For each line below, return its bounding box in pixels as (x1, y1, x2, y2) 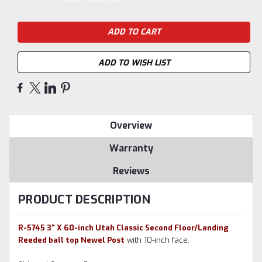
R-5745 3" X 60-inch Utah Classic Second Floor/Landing (18, 222, 229, 233)
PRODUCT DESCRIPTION (18, 191, 150, 208)
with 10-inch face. (125, 235, 192, 245)
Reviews (112, 164, 150, 177)
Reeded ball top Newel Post (18, 235, 125, 245)
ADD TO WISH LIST (98, 57, 170, 68)
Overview (110, 119, 152, 132)
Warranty (109, 142, 153, 154)
